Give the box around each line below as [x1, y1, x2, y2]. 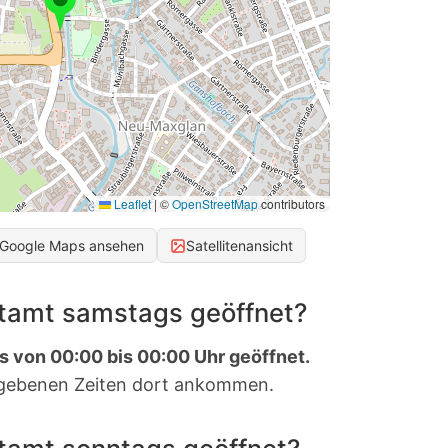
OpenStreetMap [172, 195, 258, 213]
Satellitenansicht [186, 237, 293, 255]
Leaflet [111, 195, 151, 213]
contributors [258, 195, 325, 213]
